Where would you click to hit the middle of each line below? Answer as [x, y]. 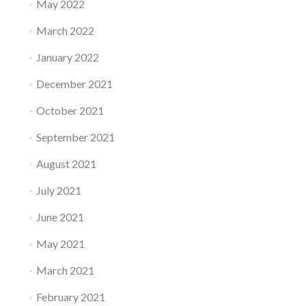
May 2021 [60, 243]
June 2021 [60, 217]
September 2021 [75, 137]
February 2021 [70, 296]
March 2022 [65, 30]
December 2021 [74, 83]
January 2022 [67, 57]
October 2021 [70, 110]
